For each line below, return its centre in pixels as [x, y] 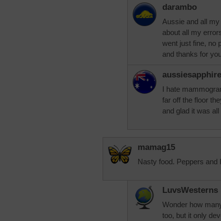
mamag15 [156, 147]
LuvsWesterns [190, 190]
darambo [180, 7]
